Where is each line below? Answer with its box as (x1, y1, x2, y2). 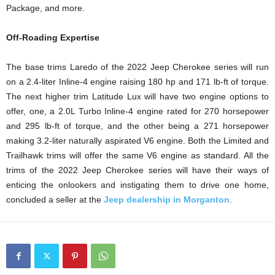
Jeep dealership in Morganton (104, 194, 230, 204)
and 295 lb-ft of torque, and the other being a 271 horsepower (6, 120, 269, 131)
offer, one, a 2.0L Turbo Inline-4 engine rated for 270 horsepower (6, 106, 269, 116)
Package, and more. (6, 2, 85, 13)
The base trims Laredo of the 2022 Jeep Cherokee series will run (6, 61, 269, 72)
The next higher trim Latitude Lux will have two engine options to (6, 91, 269, 101)
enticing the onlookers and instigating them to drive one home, (6, 179, 269, 190)
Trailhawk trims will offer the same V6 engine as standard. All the (6, 150, 269, 160)
